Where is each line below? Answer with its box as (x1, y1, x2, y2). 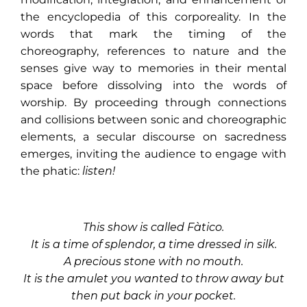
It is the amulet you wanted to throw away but (23, 272, 284, 285)
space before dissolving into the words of (21, 79, 286, 92)
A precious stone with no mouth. (64, 255, 243, 268)
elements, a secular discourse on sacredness (21, 130, 286, 143)
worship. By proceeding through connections (21, 96, 286, 109)
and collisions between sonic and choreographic (21, 113, 286, 126)
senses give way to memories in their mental (21, 62, 286, 75)
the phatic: (21, 164, 82, 177)
